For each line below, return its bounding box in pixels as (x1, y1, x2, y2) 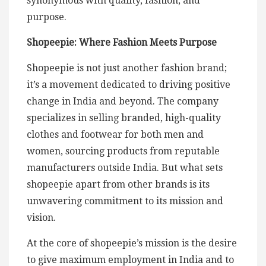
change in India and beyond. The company (27, 95, 218, 107)
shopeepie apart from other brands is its (27, 178, 210, 190)
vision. (27, 211, 56, 223)
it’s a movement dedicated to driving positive (27, 78, 230, 90)
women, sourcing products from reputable (27, 145, 220, 157)
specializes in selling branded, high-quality (27, 112, 221, 123)
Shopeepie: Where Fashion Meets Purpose (27, 36, 217, 48)
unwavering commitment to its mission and (27, 195, 223, 207)
